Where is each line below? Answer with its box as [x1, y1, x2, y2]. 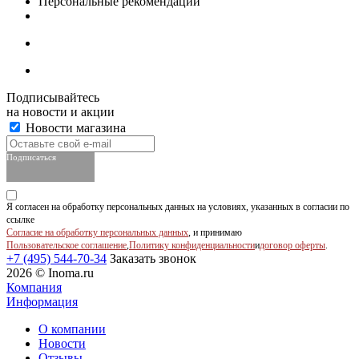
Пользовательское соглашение [6, 240, 127, 252]
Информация [6, 295, 78, 309]
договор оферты [260, 240, 325, 252]
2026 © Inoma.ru [6, 266, 94, 280]
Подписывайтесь [6, 91, 99, 105]
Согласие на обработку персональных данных [6, 227, 188, 239]
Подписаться [6, 152, 56, 163]
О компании [38, 322, 106, 337]
